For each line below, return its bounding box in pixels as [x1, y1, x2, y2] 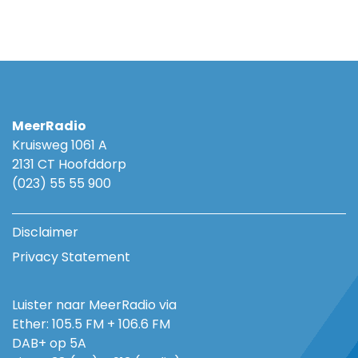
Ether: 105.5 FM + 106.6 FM [12, 315, 170, 334]
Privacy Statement [12, 248, 130, 267]
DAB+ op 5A [12, 334, 86, 353]
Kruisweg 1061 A [12, 136, 113, 155]
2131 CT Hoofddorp [12, 155, 126, 174]
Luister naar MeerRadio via [12, 296, 177, 315]
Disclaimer [12, 223, 78, 242]
